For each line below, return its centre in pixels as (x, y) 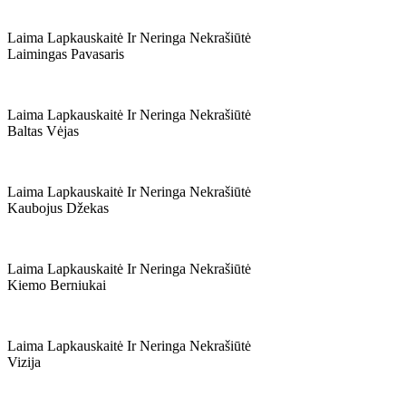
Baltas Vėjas (43, 131)
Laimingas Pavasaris (66, 54)
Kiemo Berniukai (57, 285)
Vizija (24, 362)
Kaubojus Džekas (58, 208)
